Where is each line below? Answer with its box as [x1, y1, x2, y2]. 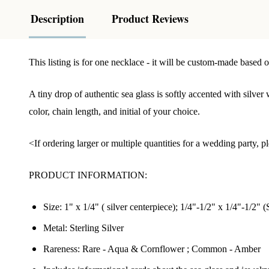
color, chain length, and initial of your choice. [29, 106, 200, 116]
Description [31, 10, 84, 26]
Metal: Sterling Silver [43, 222, 124, 233]
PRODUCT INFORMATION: [29, 169, 152, 180]
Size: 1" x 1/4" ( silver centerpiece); [43, 201, 180, 212]
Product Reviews [112, 10, 189, 26]
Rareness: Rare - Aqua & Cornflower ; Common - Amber [43, 243, 261, 254]
